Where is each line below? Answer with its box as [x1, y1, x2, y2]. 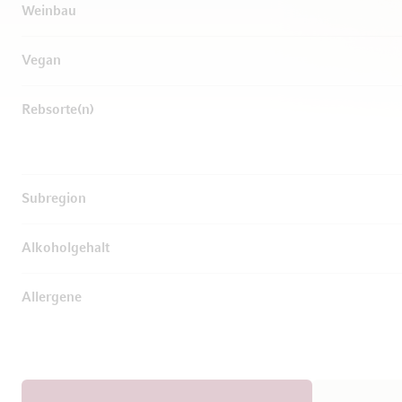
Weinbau [22, 5, 76, 18]
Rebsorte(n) [22, 104, 94, 117]
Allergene [22, 292, 82, 304]
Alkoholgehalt [22, 242, 109, 255]
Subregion [22, 193, 86, 205]
